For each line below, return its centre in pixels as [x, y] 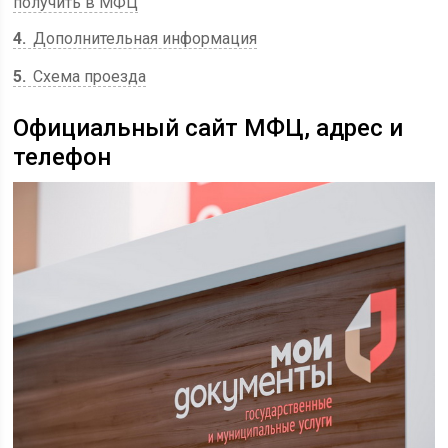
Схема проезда [88, 76]
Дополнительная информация [143, 38]
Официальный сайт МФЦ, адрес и [208, 128]
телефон [62, 157]
